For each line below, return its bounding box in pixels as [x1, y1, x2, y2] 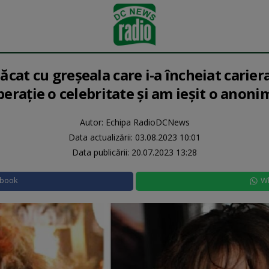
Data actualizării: [68, 131, 135, 143]
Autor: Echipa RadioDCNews [79, 116, 190, 128]
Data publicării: [72, 147, 131, 158]
